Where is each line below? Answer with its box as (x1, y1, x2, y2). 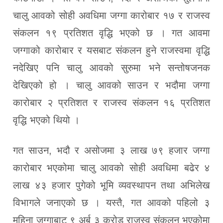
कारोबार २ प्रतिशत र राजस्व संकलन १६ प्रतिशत (13, 97, 210, 108)
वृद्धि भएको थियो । (13, 114, 80, 125)
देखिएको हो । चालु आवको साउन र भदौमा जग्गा (13, 79, 210, 91)
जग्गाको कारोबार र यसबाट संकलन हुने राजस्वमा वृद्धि (13, 44, 210, 56)
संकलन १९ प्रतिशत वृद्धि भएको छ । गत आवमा (13, 27, 210, 38)
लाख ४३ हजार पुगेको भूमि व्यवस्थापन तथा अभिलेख (13, 179, 210, 191)
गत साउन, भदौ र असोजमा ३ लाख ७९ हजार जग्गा (13, 144, 210, 156)
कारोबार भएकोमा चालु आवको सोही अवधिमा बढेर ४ (13, 162, 210, 173)
